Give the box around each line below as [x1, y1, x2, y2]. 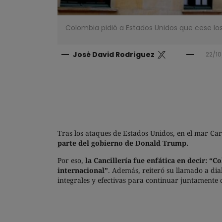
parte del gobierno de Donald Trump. [57, 138, 188, 148]
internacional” [57, 166, 108, 175]
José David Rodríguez [73, 50, 155, 60]
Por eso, [57, 156, 83, 166]
